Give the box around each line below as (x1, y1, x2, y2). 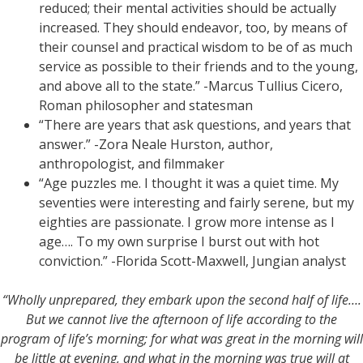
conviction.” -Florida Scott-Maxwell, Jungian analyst (39, 251, 346, 270)
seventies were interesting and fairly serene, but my (39, 193, 354, 211)
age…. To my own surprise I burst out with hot (39, 232, 319, 250)
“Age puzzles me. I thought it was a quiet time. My (39, 173, 339, 192)
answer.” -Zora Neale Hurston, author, (39, 135, 273, 153)
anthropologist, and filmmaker (39, 154, 224, 173)
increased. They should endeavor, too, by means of (39, 18, 348, 36)
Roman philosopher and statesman (39, 96, 253, 114)
